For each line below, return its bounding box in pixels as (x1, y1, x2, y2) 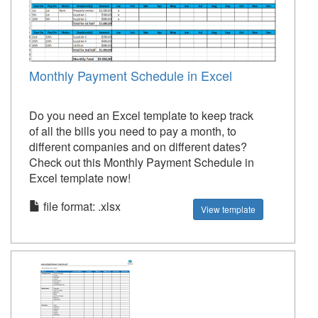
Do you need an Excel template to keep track (29, 107, 253, 124)
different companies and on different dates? (29, 138, 247, 155)
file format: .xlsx (40, 198, 121, 215)
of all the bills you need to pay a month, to (29, 123, 236, 140)
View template (201, 203, 256, 216)
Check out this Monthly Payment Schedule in (29, 154, 254, 171)
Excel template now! (29, 170, 131, 187)
